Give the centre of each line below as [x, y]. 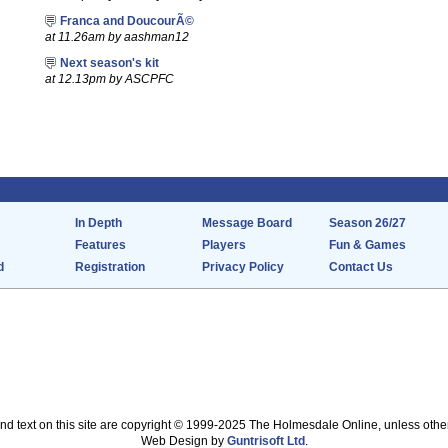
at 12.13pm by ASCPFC [109, 79]
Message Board [247, 223]
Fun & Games [367, 245]
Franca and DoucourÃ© [126, 21]
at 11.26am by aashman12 [116, 37]
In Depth [98, 223]
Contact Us [361, 267]
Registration [110, 267]
